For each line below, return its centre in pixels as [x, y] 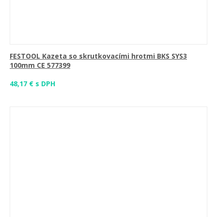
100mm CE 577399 [40, 65]
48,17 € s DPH [32, 84]
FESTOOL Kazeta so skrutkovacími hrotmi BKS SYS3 [98, 56]
